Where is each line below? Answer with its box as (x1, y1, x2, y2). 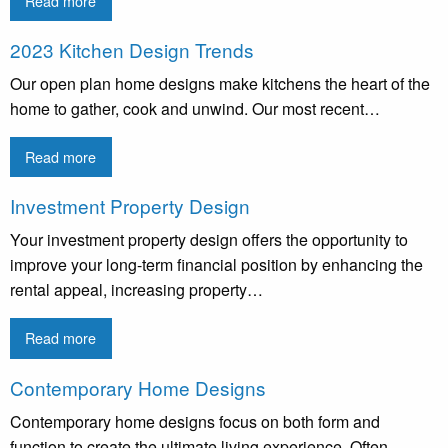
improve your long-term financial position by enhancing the (10, 253, 423, 277)
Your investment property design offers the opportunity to (10, 228, 408, 252)
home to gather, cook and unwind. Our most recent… (10, 96, 380, 120)
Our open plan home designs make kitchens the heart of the (10, 71, 430, 95)
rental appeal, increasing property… (10, 278, 263, 302)
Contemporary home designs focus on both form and (10, 409, 380, 433)
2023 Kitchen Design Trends (10, 35, 254, 63)
